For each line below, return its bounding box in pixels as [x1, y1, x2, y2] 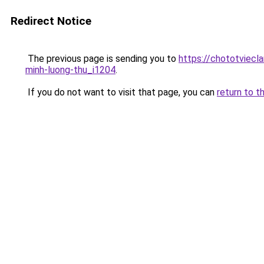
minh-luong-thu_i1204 [25, 64, 115, 75]
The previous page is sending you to [25, 53, 179, 64]
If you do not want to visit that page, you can [25, 87, 217, 98]
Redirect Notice [11, 14, 91, 28]
